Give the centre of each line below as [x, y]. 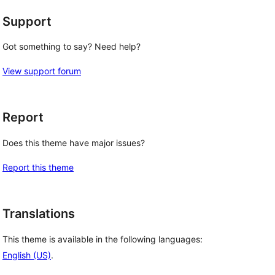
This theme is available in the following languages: [103, 239]
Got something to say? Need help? [72, 47]
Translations [39, 214]
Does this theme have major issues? [74, 143]
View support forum [42, 71]
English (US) [27, 255]
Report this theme [38, 167]
